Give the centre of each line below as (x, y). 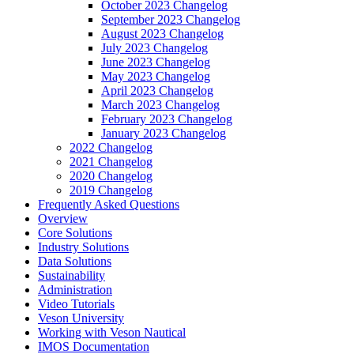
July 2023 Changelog (154, 48)
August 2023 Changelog (162, 34)
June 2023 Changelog (156, 62)
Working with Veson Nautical (112, 332)
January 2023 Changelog (164, 133)
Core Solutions (75, 233)
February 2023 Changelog (167, 119)
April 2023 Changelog (157, 90)
